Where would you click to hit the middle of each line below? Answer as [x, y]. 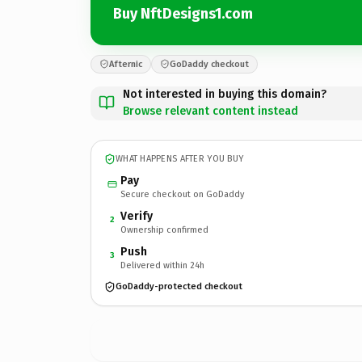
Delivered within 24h [162, 265]
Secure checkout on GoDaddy [182, 194]
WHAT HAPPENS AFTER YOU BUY [180, 159]
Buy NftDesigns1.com [183, 14]
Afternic [126, 64]
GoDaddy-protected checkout [179, 286]
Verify [137, 216]
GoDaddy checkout [209, 64]
